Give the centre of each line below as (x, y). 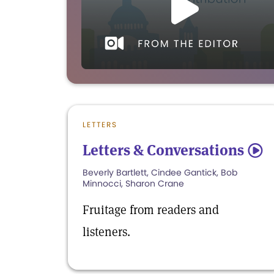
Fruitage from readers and (151, 209)
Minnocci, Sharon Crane (133, 183)
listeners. (106, 231)
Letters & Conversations (163, 150)
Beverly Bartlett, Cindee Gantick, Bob (160, 172)
